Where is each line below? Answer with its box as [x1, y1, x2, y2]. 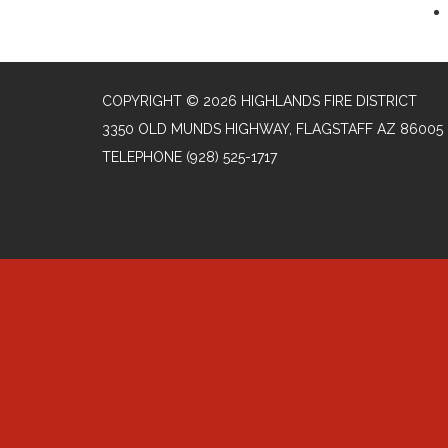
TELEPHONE [102, 149, 182, 165]
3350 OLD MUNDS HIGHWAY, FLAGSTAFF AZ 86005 [102, 121, 443, 137]
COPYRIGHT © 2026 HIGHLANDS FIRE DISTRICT [102, 93, 417, 109]
